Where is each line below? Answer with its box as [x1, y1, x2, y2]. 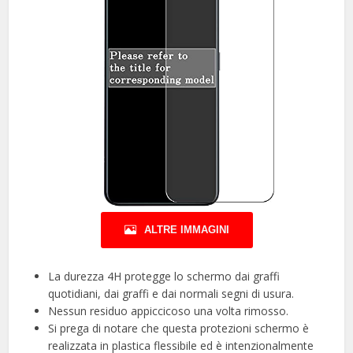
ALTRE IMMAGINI [143, 223, 229, 236]
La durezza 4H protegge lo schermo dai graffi [48, 268, 281, 284]
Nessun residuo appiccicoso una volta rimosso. [48, 303, 289, 318]
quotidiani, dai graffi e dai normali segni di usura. [48, 285, 295, 301]
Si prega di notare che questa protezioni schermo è [48, 320, 310, 336]
